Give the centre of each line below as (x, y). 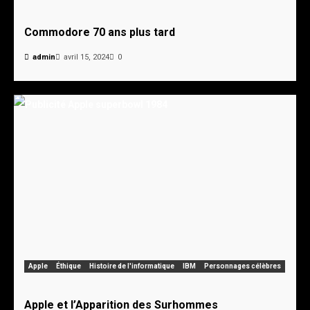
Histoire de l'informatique (132, 266)
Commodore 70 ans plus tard (100, 32)
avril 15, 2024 (86, 57)
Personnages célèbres (243, 266)
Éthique (69, 266)
